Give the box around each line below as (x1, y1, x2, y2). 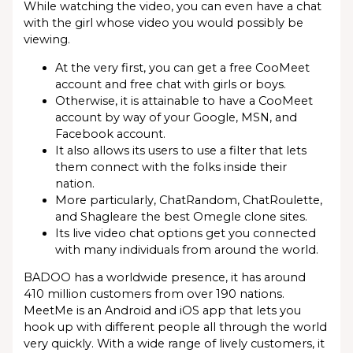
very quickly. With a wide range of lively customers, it (24, 336, 325, 351)
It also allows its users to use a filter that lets (55, 143, 307, 158)
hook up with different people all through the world (24, 320, 328, 335)
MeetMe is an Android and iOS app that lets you (24, 303, 302, 318)
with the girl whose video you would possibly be (24, 16, 304, 31)
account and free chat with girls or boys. (55, 76, 287, 91)
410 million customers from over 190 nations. (24, 287, 285, 302)
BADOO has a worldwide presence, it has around (24, 270, 307, 285)
